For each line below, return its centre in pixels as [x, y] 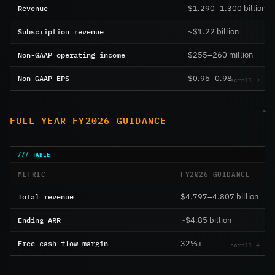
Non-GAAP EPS [44, 78]
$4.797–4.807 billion [219, 197]
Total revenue [46, 197]
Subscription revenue [61, 31]
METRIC [32, 174]
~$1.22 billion [213, 31]
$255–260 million [220, 55]
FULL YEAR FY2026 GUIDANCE [88, 120]
